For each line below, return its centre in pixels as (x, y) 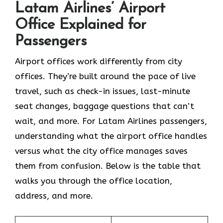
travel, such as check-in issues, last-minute (103, 91)
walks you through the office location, (94, 181)
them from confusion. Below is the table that (108, 166)
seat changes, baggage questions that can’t (105, 106)
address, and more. (54, 196)
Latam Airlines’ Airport (90, 9)
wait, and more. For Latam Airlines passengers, (111, 121)
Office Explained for (81, 25)
